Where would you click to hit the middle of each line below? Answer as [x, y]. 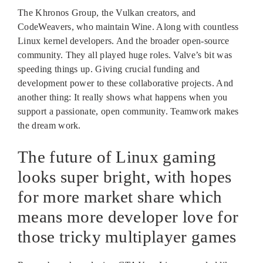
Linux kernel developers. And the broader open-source [124, 41]
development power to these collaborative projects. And [126, 83]
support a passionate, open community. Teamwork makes [128, 111]
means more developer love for [128, 216]
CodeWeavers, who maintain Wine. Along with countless [128, 26]
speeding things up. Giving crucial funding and [109, 69]
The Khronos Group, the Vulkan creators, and [107, 12]
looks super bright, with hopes [125, 176]
